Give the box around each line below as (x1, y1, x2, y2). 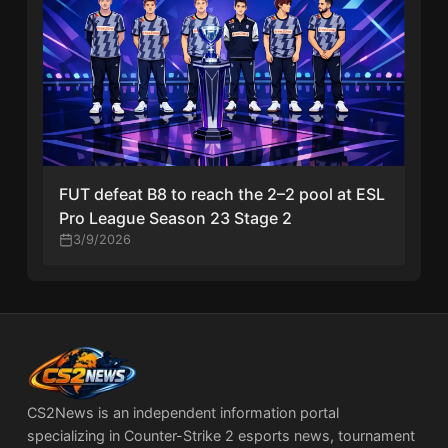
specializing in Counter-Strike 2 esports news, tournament (27, 427, 416, 445)
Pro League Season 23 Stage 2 (59, 208, 293, 229)
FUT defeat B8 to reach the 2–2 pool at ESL (59, 184, 386, 205)
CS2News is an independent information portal (27, 404, 340, 422)
